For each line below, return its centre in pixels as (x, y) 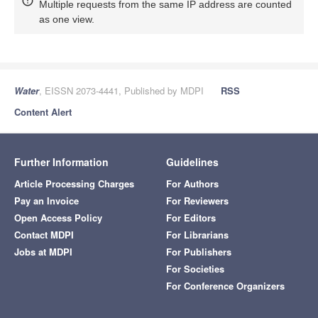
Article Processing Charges (74, 183)
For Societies (195, 268)
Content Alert (43, 111)
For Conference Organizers (225, 285)
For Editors (191, 217)
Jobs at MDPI (43, 251)
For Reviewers (197, 200)
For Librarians (197, 234)
